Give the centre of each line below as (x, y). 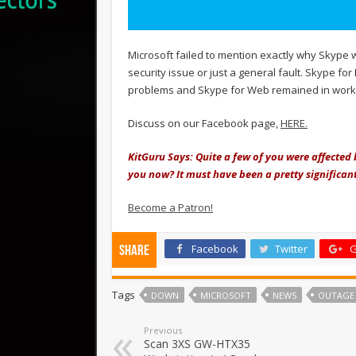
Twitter (291, 248)
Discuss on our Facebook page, (204, 123)
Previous (163, 330)
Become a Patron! (170, 207)
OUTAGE (336, 295)
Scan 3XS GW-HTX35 (197, 343)
